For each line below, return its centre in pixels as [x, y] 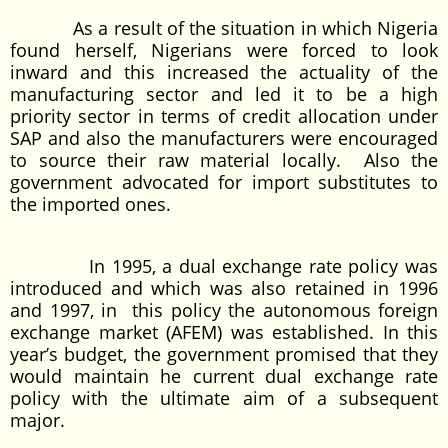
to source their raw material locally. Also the [224, 160]
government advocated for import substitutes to [224, 182]
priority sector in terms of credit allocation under [224, 116]
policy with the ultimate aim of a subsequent [224, 398]
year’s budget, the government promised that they [224, 354]
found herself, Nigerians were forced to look [224, 50]
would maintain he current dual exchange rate [224, 376]
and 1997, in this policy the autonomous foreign [224, 310]
